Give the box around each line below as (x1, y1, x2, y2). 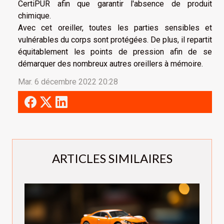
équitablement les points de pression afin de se (18, 47, 212, 57)
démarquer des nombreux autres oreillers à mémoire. (18, 59, 203, 69)
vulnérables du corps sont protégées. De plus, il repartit (18, 35, 212, 45)
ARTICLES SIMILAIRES (51, 151, 172, 166)
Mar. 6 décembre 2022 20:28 (18, 77, 118, 87)
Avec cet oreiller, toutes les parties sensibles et (18, 23, 212, 33)
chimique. (18, 11, 53, 21)
